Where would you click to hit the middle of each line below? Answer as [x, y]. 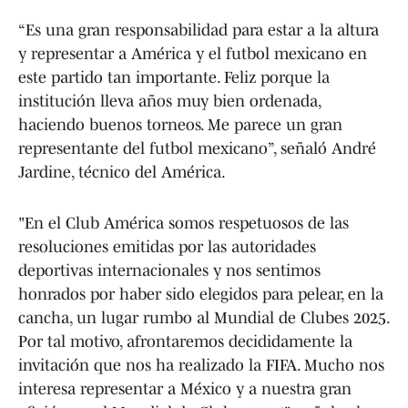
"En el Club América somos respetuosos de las [184, 223]
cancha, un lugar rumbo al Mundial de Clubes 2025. [204, 317]
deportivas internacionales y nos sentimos [169, 270]
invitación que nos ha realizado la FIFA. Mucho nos [201, 365]
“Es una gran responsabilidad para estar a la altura [199, 30]
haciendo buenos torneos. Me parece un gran [180, 124]
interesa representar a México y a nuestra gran [185, 388]
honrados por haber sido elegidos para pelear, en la [201, 294]
